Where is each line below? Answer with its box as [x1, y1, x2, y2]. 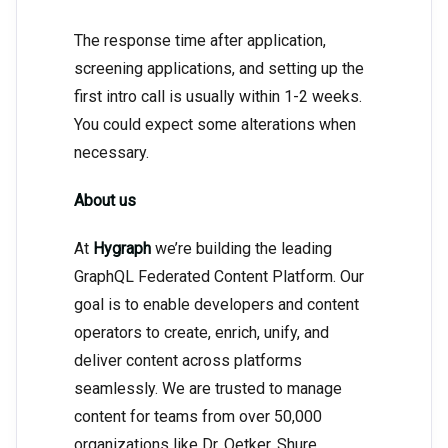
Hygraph [93, 239, 151, 259]
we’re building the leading [151, 239, 332, 259]
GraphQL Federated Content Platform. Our [74, 267, 364, 287]
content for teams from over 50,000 [74, 407, 322, 427]
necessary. [74, 143, 149, 163]
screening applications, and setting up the [74, 59, 364, 79]
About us [74, 191, 136, 211]
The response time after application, [74, 31, 326, 51]
